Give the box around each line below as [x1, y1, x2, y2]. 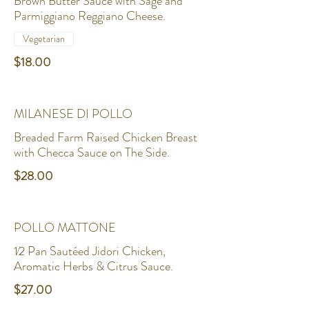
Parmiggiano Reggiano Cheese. [14, 7, 166, 25]
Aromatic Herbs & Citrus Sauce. [14, 257, 173, 275]
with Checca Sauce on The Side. [14, 143, 170, 161]
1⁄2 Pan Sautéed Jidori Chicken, [14, 242, 166, 260]
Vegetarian [23, 32, 65, 46]
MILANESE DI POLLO [14, 105, 132, 123]
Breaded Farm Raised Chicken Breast [14, 128, 197, 146]
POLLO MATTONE [14, 219, 116, 237]
